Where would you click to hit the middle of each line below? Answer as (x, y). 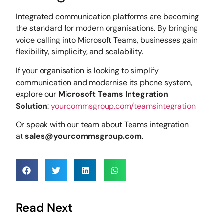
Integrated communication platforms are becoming (108, 17)
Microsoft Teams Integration (113, 94)
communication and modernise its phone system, (104, 82)
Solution (32, 106)
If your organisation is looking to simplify (88, 70)
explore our (37, 94)
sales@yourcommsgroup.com (84, 136)
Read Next (44, 208)
